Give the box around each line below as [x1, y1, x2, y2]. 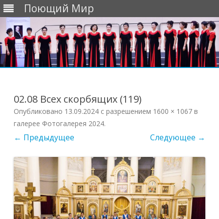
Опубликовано [14, 107, 65, 116]
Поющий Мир [24, 1, 94, 15]
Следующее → [150, 132, 205, 143]
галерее [14, 119, 42, 129]
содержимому [109, 82, 163, 93]
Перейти [109, 66, 143, 78]
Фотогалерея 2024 [42, 119, 104, 129]
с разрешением [99, 107, 153, 116]
